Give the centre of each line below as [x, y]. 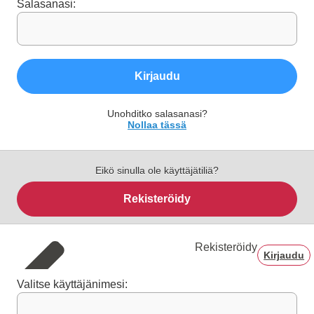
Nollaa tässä [157, 125]
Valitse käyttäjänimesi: [72, 285]
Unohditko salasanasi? [157, 114]
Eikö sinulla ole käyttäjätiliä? [157, 171]
